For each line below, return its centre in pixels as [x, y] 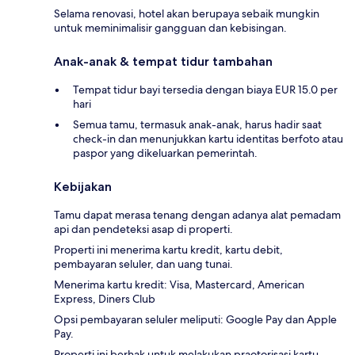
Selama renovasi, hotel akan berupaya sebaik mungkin [187, 13]
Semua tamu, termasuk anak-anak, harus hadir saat [197, 124]
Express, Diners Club [105, 298]
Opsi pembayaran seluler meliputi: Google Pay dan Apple [195, 319]
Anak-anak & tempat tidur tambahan [163, 61]
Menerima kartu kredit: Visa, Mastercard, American [179, 284]
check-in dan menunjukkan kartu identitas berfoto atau [208, 138]
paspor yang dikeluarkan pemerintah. [165, 153]
